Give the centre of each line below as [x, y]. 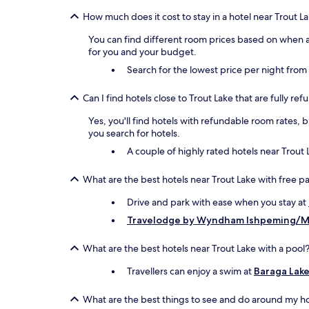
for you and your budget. [142, 52]
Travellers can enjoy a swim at [190, 271]
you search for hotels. [134, 133]
